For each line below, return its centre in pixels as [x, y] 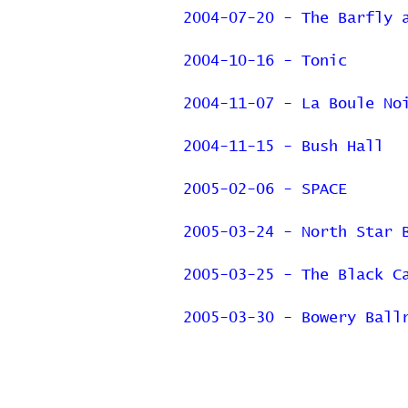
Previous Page [342, 357]
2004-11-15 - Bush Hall [283, 147]
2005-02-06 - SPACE [265, 190]
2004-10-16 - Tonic [265, 61]
